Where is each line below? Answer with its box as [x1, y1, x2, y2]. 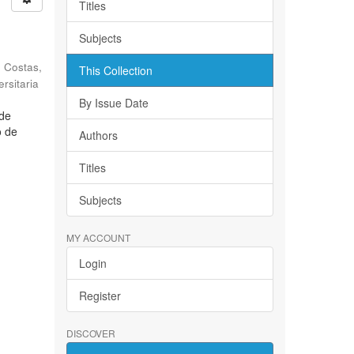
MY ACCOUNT [66, 231, 130, 244]
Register [78, 288, 121, 303]
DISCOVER [66, 326, 115, 340]
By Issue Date [78, 95, 149, 111]
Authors [78, 127, 118, 143]
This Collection [78, 62, 153, 78]
